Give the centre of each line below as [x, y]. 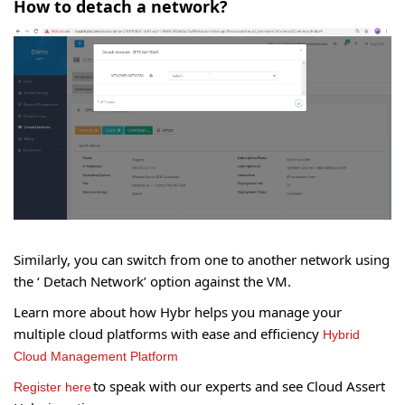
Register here [52, 386]
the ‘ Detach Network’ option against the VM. [152, 281]
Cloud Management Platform [96, 356]
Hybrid [341, 334]
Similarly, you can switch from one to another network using [202, 259]
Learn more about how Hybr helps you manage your [178, 311]
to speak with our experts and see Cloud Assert [238, 386]
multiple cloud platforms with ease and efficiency [168, 333]
